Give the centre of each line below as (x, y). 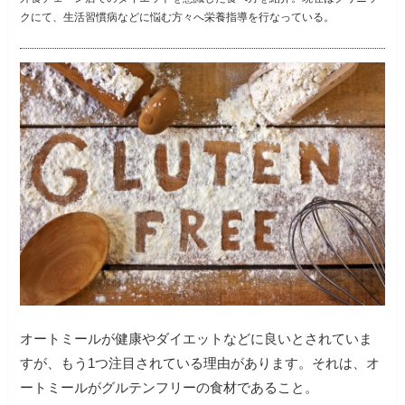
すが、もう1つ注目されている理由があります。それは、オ (200, 363)
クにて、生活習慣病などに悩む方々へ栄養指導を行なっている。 (178, 18)
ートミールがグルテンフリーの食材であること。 (170, 388)
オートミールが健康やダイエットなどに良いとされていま (197, 339)
